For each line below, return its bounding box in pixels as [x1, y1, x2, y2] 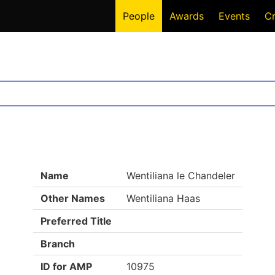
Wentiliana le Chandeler [126, 169, 235, 182]
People [123, 10, 155, 22]
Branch [40, 238, 75, 250]
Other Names [40, 192, 105, 204]
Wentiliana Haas [126, 192, 200, 204]
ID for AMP [40, 260, 92, 273]
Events [219, 10, 250, 22]
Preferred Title [40, 215, 112, 227]
